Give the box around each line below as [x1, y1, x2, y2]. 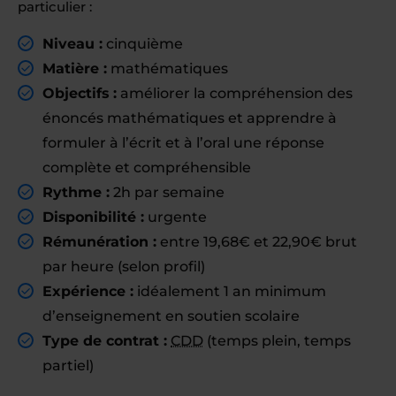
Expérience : [42, 283, 133, 300]
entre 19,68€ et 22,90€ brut [156, 233, 357, 250]
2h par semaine [110, 184, 225, 201]
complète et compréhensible [42, 159, 251, 176]
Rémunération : [42, 233, 156, 250]
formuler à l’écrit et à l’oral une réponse [42, 134, 324, 151]
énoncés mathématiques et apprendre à [42, 110, 337, 126]
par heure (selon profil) [42, 258, 205, 275]
